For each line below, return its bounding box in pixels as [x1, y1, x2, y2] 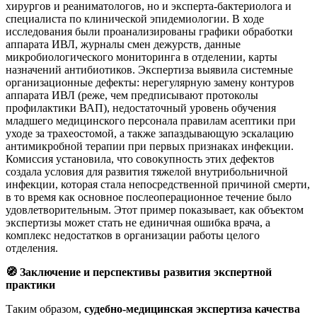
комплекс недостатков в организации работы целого [6, 229, 260, 241]
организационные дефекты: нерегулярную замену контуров [6, 76, 294, 88]
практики [6, 278, 55, 291]
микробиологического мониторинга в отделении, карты [6, 50, 277, 63]
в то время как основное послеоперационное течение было [6, 190, 292, 203]
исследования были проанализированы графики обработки [6, 25, 293, 38]
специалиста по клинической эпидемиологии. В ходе [6, 12, 264, 25]
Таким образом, [6, 302, 84, 315]
